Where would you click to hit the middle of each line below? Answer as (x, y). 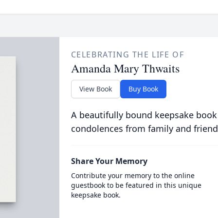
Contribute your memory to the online (133, 175)
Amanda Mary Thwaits (125, 68)
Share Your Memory (109, 161)
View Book (95, 89)
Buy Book (143, 89)
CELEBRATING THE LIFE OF (127, 54)
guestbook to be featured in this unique (136, 185)
